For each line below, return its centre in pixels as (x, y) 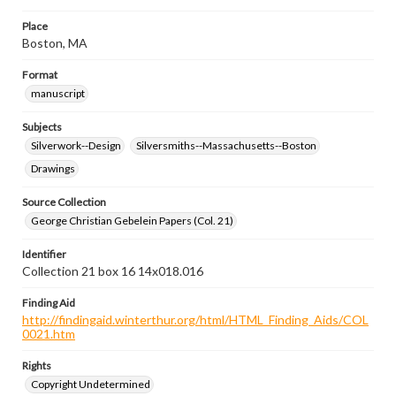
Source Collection (64, 202)
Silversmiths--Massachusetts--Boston (226, 145)
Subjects (42, 127)
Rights (37, 366)
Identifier (44, 254)
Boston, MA (55, 43)
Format (40, 75)
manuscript (58, 93)
